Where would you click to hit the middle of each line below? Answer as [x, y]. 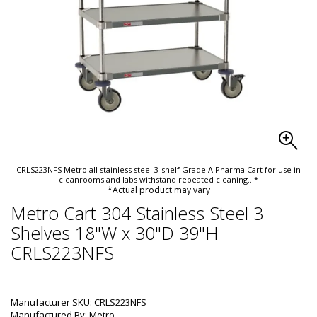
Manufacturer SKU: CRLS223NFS [79, 302]
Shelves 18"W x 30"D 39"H [115, 233]
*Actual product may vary [158, 190]
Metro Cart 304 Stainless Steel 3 [137, 213]
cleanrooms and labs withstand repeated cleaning [153, 179]
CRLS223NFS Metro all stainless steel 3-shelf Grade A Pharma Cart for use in [158, 169]
